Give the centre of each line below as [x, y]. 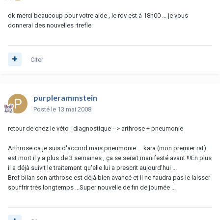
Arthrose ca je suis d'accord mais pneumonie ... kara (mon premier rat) [107, 148]
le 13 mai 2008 [71, 109]
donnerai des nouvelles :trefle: [50, 25]
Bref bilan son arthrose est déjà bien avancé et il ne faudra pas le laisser [109, 177]
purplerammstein [65, 97]
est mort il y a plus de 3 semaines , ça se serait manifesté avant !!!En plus [110, 158]
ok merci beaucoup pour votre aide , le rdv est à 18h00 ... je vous [98, 15]
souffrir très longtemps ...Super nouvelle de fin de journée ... [92, 187]
